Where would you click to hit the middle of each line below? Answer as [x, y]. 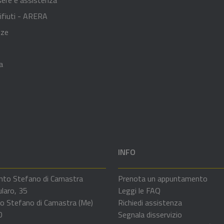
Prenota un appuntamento [163, 178]
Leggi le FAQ [139, 190]
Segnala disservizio [150, 214]
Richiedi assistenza [150, 202]
